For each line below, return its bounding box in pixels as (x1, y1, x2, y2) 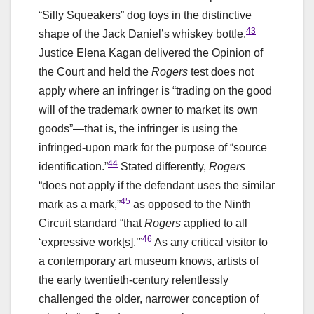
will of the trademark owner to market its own (39, 103, 258, 116)
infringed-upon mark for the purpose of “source (39, 141, 267, 153)
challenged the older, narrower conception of (39, 292, 259, 305)
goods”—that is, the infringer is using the (39, 122, 238, 135)
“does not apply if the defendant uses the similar (39, 179, 275, 191)
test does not (188, 65, 254, 78)
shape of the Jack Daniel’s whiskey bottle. (39, 27, 246, 40)
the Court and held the (39, 65, 151, 78)
